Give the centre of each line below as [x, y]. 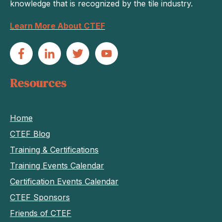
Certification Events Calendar [64, 181]
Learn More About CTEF [57, 26]
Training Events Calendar [57, 165]
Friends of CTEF [41, 213]
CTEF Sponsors [40, 197]
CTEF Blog [30, 134]
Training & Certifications [54, 149]
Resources [38, 83]
